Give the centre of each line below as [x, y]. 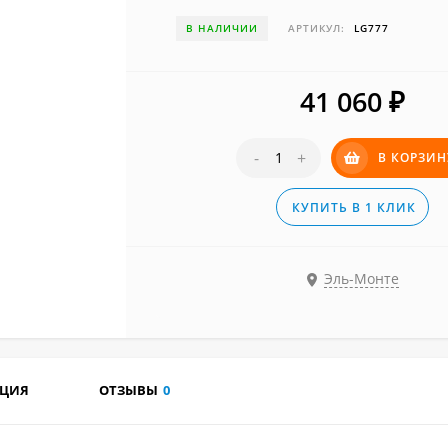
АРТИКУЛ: [317, 28]
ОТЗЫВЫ [128, 390]
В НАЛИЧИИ [222, 28]
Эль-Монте [362, 279]
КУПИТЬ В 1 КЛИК [354, 207]
